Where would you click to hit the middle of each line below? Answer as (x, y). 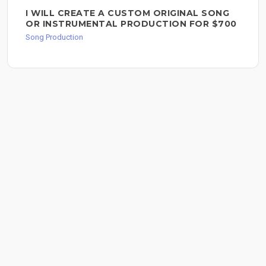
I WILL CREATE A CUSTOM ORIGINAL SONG (127, 13)
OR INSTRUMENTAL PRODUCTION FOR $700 (131, 24)
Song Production (54, 37)
